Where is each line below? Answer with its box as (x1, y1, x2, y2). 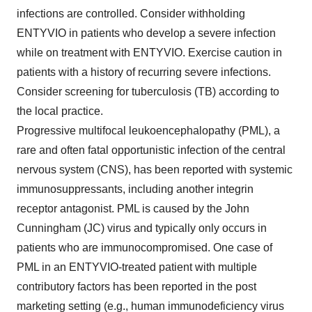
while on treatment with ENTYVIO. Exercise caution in (17, 46, 282, 58)
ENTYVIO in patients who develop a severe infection (17, 26, 276, 39)
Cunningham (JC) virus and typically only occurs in (17, 221, 267, 234)
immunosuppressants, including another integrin (17, 182, 253, 195)
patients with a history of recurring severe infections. (17, 65, 271, 78)
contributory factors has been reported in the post (17, 280, 256, 292)
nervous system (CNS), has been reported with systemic (17, 163, 292, 175)
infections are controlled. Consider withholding (17, 7, 245, 19)
